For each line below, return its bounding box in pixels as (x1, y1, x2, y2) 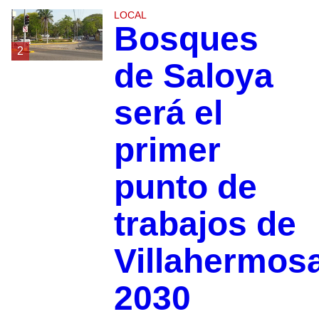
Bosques (113, 19, 258, 58)
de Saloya (113, 56, 273, 95)
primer (113, 130, 221, 169)
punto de (113, 167, 257, 206)
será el (113, 93, 223, 132)
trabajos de (113, 204, 296, 243)
